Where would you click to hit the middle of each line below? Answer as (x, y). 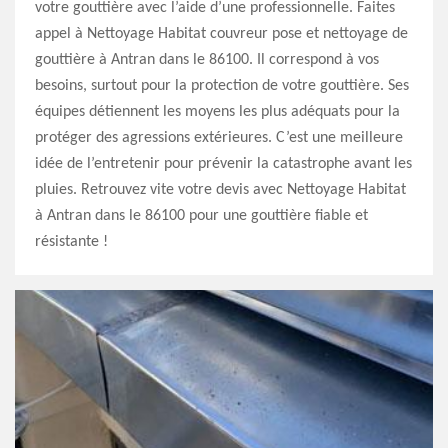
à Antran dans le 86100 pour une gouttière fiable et (201, 216)
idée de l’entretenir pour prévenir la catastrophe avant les (223, 164)
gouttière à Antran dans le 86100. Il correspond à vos (207, 60)
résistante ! (71, 242)
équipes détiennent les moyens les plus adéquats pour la (217, 112)
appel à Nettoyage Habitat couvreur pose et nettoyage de (221, 34)
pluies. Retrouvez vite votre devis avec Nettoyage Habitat (220, 190)
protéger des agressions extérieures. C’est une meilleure (219, 138)
